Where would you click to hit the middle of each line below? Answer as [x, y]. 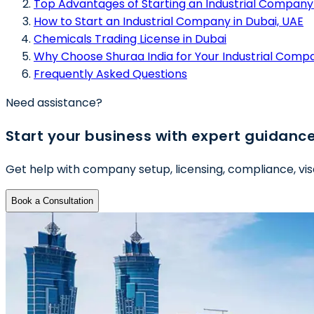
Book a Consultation [52, 200]
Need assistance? [54, 102]
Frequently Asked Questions [110, 74]
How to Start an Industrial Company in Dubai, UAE [169, 21]
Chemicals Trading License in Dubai [130, 39]
